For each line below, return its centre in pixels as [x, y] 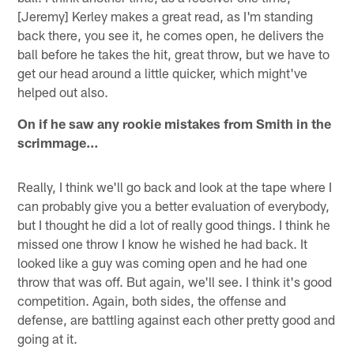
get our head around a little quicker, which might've [163, 73]
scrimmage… [58, 143]
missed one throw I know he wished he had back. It [163, 244]
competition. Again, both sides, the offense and [152, 301]
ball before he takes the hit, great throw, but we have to [174, 54]
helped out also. [63, 92]
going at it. [48, 339]
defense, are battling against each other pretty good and [177, 320]
